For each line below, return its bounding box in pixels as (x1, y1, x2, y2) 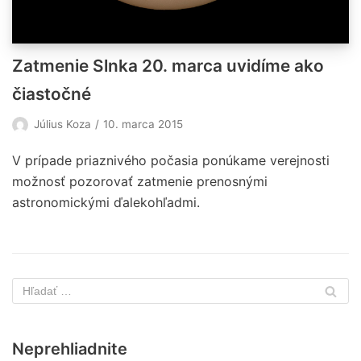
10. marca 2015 (103, 118, 183, 131)
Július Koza (34, 118, 91, 131)
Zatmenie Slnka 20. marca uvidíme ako (12, 56, 324, 77)
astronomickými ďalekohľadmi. (12, 194, 200, 211)
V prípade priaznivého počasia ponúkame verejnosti (12, 152, 330, 169)
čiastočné (12, 84, 91, 105)
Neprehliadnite (12, 339, 127, 359)
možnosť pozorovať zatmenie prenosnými (12, 173, 268, 190)
